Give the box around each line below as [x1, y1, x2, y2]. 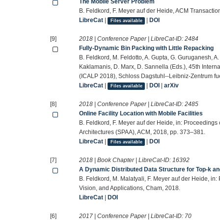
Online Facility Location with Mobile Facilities [79, 110, 203, 117]
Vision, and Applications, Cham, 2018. [79, 185, 181, 192]
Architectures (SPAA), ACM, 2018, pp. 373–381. [79, 129, 206, 136]
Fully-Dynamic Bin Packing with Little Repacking [79, 45, 214, 52]
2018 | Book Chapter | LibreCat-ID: [79, 157, 173, 164]
